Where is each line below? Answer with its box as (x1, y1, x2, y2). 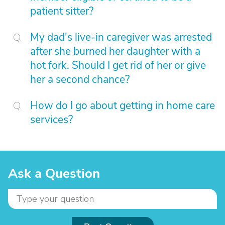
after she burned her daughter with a (30, 44, 200, 58)
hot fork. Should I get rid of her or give (30, 58, 206, 72)
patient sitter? (30, 4, 93, 18)
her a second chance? (30, 72, 130, 86)
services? (30, 113, 73, 127)
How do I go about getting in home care (30, 98, 215, 113)
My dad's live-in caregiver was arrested (30, 30, 212, 44)
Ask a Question (8, 165, 100, 182)
